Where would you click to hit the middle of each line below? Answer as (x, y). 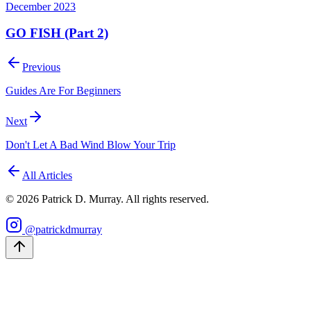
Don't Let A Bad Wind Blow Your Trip (91, 144)
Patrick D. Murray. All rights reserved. (124, 199)
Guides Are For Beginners (63, 90)
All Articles (47, 175)
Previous (41, 67)
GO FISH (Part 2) (57, 33)
